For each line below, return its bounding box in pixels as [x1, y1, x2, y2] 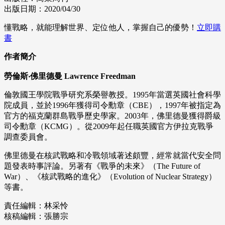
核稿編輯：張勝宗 [4, 212, 68, 221]
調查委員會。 [4, 133, 52, 142]
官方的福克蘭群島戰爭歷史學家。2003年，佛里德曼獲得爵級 [4, 111, 221, 121]
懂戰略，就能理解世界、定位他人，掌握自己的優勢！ [4, 23, 197, 32]
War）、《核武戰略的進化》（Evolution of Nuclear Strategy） [4, 172, 216, 181]
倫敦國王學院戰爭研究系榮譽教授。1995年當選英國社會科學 [4, 90, 221, 99]
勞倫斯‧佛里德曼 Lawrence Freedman [4, 72, 136, 81]
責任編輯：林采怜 [4, 201, 68, 210]
